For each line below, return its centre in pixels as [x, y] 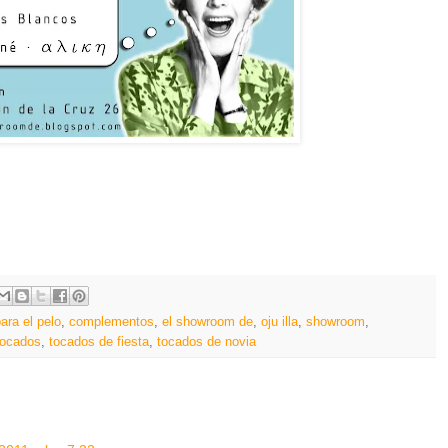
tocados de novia [206, 342]
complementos [111, 322]
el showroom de [207, 322]
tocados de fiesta [99, 342]
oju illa [279, 322]
